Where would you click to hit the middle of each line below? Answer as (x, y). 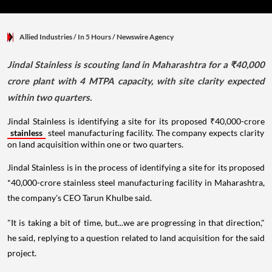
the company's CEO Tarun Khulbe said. (80, 198)
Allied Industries (46, 37)
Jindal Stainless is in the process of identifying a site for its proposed (136, 168)
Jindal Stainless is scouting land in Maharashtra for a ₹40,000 (136, 65)
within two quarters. (49, 97)
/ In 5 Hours (92, 37)
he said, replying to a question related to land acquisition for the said (136, 238)
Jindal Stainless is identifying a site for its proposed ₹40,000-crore (136, 121)
